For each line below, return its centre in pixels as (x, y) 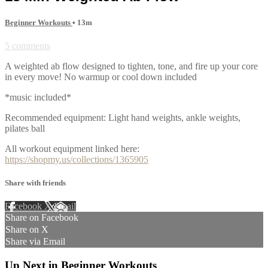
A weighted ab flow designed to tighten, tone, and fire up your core (131, 66)
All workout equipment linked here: (72, 148)
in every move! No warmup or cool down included (101, 77)
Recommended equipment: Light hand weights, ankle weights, (123, 117)
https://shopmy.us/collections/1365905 (77, 159)
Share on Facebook (42, 218)
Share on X (27, 230)
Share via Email (35, 242)
